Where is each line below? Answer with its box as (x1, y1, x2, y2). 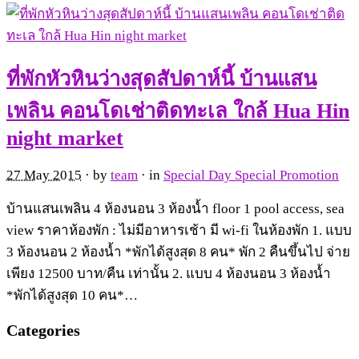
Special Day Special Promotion (163, 167, 339, 183)
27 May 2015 (6, 167, 82, 183)
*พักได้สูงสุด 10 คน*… (6, 287, 138, 303)
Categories (6, 321, 80, 339)
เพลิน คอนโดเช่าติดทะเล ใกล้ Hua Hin (6, 99, 349, 123)
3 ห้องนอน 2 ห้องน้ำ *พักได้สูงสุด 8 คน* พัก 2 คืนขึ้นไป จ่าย (6, 244, 350, 260)
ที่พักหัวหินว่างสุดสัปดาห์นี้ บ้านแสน (6, 67, 317, 91)
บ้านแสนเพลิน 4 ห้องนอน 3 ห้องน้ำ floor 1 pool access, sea (6, 200, 345, 216)
